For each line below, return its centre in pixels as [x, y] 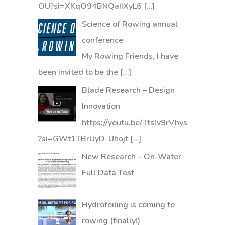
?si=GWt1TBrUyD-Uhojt [83, 139]
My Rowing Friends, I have [130, 56]
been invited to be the [79, 72]
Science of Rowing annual [130, 24]
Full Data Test [108, 173]
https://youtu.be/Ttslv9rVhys [135, 123]
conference [103, 40]
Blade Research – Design [128, 90]
